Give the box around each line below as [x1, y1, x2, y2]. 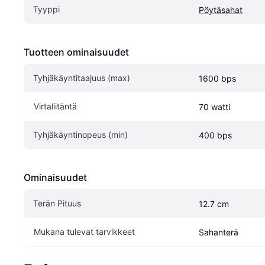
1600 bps [199, 73, 236, 84]
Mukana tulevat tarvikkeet [34, 227, 135, 237]
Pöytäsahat [199, 5, 243, 15]
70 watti [199, 102, 230, 112]
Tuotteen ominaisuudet [24, 46, 129, 59]
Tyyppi [33, 4, 60, 15]
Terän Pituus [33, 198, 81, 209]
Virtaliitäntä [34, 101, 77, 112]
